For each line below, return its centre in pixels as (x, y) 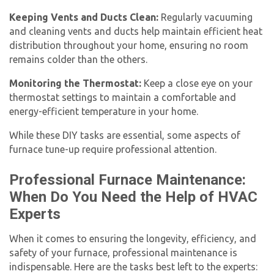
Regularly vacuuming (206, 17)
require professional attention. (148, 149)
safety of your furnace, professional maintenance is (123, 252)
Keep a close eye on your (197, 83)
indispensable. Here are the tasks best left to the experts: (133, 266)
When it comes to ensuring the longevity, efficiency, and (133, 238)
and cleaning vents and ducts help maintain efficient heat (136, 31)
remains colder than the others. (78, 59)
